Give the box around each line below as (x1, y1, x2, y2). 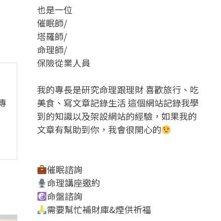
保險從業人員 (37, 56, 90, 69)
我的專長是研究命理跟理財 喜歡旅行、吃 (37, 83, 199, 96)
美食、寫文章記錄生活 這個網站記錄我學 (37, 96, 199, 109)
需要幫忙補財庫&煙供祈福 (47, 203, 151, 216)
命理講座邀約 (47, 176, 101, 189)
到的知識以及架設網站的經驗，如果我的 (37, 110, 197, 122)
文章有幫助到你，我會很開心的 (37, 123, 161, 136)
